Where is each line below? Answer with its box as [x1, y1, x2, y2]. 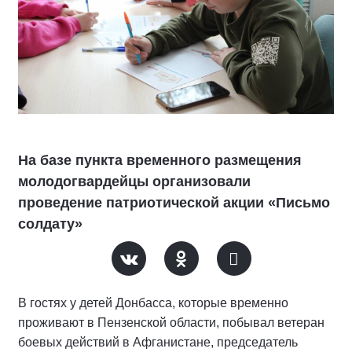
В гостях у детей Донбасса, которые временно [18, 296, 288, 310]
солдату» [18, 216, 82, 232]
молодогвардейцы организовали [18, 174, 251, 189]
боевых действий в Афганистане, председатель [18, 335, 298, 349]
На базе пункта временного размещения [18, 152, 302, 168]
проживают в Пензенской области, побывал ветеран [18, 316, 324, 329]
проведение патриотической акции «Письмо [18, 195, 330, 211]
